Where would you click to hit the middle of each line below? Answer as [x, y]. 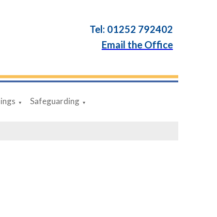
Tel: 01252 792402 [131, 29]
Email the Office [137, 45]
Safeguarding [54, 101]
